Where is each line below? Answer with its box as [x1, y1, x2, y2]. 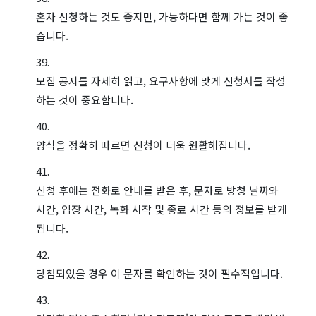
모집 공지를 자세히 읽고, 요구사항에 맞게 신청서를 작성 [36, 73, 286, 88]
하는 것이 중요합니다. [36, 92, 133, 107]
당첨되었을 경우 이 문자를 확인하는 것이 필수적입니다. [36, 265, 283, 281]
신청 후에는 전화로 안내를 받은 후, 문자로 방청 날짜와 [36, 182, 279, 197]
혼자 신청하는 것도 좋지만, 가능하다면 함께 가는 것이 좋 [36, 8, 288, 24]
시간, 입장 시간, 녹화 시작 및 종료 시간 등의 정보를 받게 [36, 201, 287, 217]
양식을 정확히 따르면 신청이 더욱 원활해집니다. [36, 137, 250, 152]
